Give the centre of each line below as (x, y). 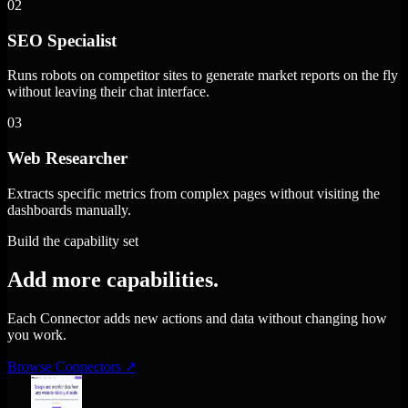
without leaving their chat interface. (108, 92)
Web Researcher (67, 158)
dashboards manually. (69, 209)
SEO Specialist (62, 40)
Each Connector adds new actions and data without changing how (197, 318)
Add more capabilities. (113, 279)
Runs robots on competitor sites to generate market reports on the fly (203, 76)
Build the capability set (73, 240)
